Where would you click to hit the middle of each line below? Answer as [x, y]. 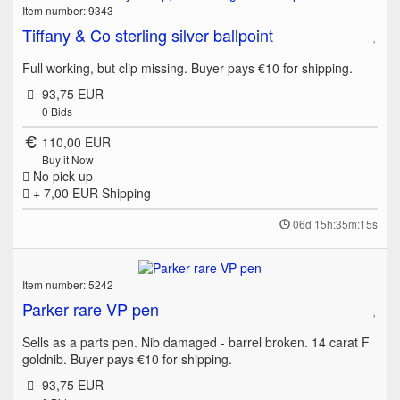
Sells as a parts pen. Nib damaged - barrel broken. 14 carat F [196, 342]
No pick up [61, 176]
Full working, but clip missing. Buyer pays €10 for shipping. [187, 68]
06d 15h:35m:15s [335, 224]
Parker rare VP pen [91, 309]
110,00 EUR [76, 142]
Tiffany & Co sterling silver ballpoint [148, 35]
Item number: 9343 [68, 11]
